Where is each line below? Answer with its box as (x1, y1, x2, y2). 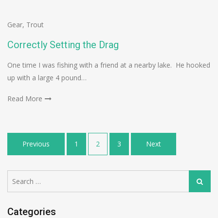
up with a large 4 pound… (7, 73, 87, 83)
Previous (22, 139, 50, 149)
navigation (7, 149, 62, 163)
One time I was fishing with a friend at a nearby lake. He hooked (7, 60, 210, 70)
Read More (7, 94, 42, 104)
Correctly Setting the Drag (7, 39, 119, 51)
